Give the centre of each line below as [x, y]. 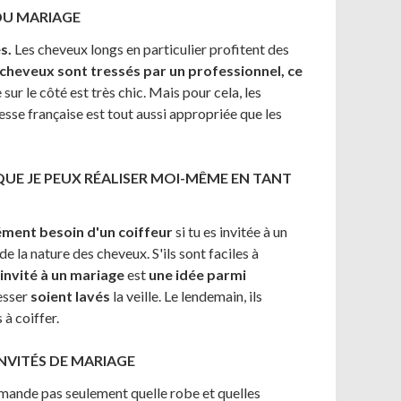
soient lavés [70, 296]
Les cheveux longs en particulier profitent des [150, 49]
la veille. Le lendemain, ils [186, 296]
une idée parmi [197, 274]
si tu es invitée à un [230, 231]
